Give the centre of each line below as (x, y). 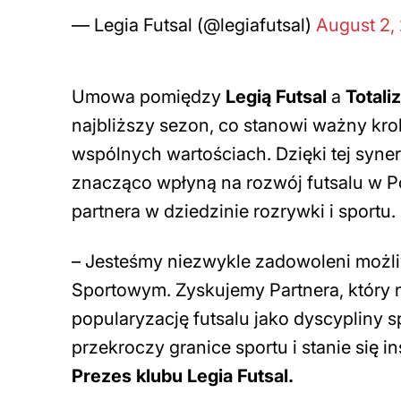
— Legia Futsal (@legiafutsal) (194, 26)
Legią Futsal (274, 97)
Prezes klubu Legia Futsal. (183, 376)
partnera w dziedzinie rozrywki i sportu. (234, 212)
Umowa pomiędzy (146, 97)
